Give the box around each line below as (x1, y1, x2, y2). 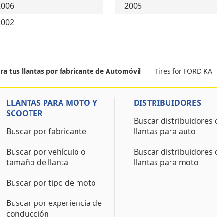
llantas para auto (133, 126, 196, 137)
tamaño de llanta (6, 157, 69, 168)
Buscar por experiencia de (6, 198, 102, 208)
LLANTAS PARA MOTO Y (6, 97, 97, 108)
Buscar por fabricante (6, 126, 87, 137)
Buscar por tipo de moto (6, 177, 96, 188)
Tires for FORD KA (155, 66, 213, 76)
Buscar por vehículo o (6, 146, 86, 157)
